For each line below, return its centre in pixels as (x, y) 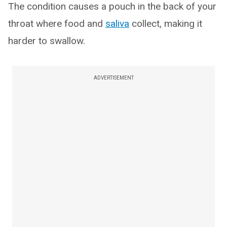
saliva (117, 23)
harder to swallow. (47, 41)
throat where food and (57, 23)
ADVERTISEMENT (113, 78)
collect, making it (166, 23)
